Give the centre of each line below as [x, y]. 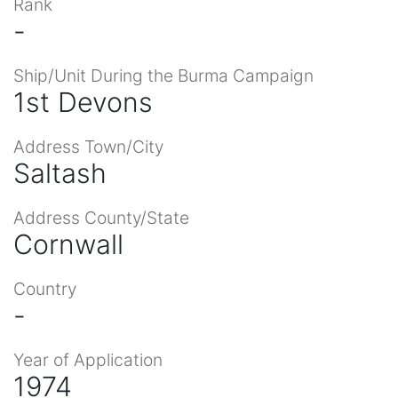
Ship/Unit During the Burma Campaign [163, 75]
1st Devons [83, 102]
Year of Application [88, 359]
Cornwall [68, 244]
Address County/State [101, 217]
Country [45, 288]
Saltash [60, 173]
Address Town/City [88, 146]
